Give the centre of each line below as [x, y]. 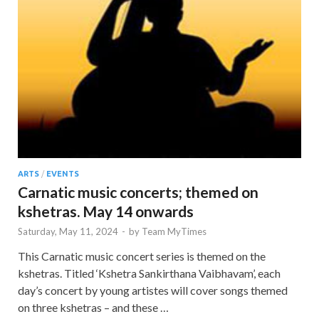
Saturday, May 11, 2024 [68, 232]
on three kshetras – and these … [93, 308]
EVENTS [63, 174]
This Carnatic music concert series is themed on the [142, 256]
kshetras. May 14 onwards [106, 211]
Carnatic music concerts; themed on [138, 192]
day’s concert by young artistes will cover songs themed [153, 291]
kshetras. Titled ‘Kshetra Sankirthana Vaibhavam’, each [149, 273]
